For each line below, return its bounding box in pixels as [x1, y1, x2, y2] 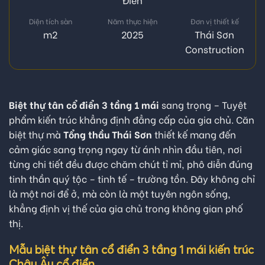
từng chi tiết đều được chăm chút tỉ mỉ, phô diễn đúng [9, 157, 253, 171]
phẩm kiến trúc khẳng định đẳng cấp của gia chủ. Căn [9, 112, 254, 127]
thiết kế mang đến [152, 127, 236, 141]
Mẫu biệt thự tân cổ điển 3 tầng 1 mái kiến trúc [9, 243, 254, 257]
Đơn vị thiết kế [190, 15, 239, 27]
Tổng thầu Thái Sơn [63, 127, 152, 141]
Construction [185, 42, 244, 56]
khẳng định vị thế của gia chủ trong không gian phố [9, 201, 243, 215]
